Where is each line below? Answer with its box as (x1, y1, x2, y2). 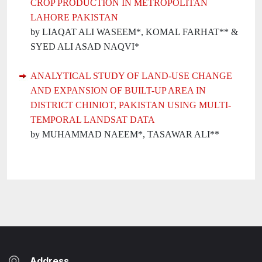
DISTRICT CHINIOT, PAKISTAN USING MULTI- (30, 100, 231, 110)
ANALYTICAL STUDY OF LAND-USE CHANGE (30, 71, 232, 81)
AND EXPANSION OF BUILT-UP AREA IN (30, 85, 206, 95)
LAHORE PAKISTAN (30, 12, 118, 22)
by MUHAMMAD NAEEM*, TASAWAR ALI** (30, 129, 219, 139)
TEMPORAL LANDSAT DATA (30, 115, 155, 125)
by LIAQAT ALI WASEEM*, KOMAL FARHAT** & (30, 27, 238, 37)
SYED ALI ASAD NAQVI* (30, 42, 139, 51)
